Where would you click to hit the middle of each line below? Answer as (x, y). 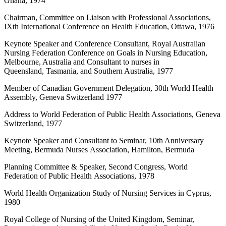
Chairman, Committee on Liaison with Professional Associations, (107, 17)
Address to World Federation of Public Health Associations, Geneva (112, 114)
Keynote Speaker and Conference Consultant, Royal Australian (105, 43)
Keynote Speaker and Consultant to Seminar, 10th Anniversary (104, 140)
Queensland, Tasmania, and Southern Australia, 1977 (89, 71)
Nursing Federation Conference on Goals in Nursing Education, (106, 52)
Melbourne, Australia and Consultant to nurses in (82, 62)
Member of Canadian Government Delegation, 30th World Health (109, 88)
